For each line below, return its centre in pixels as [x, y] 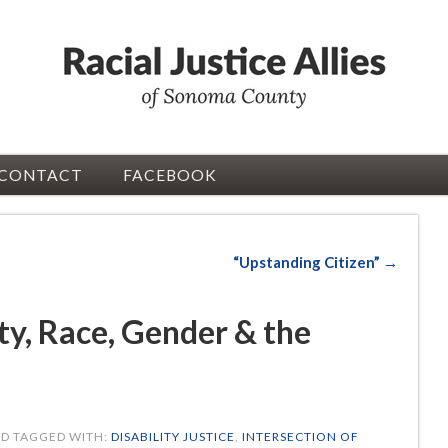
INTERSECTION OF [300, 437]
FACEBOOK [169, 175]
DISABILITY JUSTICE [172, 437]
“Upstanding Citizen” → [315, 262]
